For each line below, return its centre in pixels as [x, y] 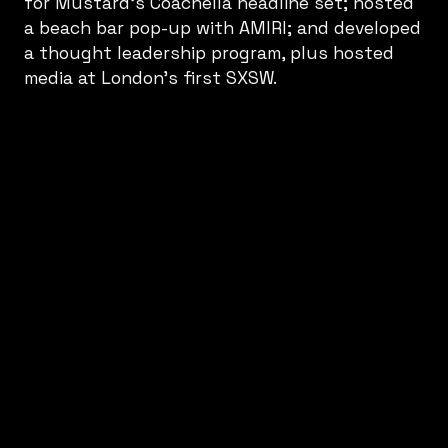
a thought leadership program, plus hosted [209, 52]
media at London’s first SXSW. [150, 77]
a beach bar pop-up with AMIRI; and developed [222, 27]
